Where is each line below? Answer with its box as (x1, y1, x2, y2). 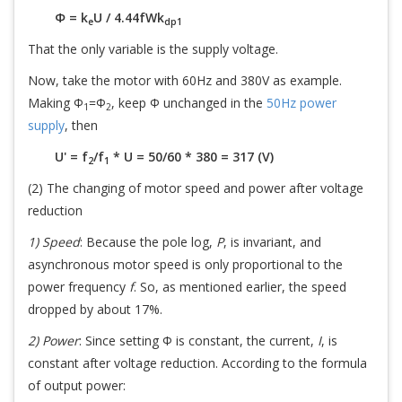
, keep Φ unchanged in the (111, 94, 267, 111)
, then (65, 117, 98, 134)
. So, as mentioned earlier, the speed (134, 278, 346, 295)
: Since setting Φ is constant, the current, (79, 332, 318, 349)
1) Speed (28, 233, 80, 250)
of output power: (28, 377, 126, 394)
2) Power (28, 332, 79, 349)
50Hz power (267, 94, 336, 111)
